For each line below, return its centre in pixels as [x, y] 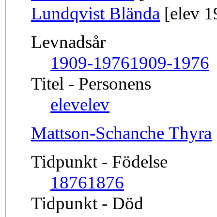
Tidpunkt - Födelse [99, 162]
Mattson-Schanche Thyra [121, 133]
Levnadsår [68, 42]
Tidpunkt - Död [87, 203]
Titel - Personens [91, 84]
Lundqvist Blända [95, 14]
